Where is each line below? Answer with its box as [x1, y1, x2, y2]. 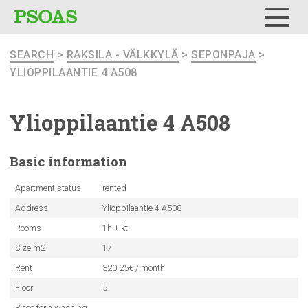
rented [102, 183, 126, 193]
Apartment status [14, 183, 81, 193]
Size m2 [14, 243, 45, 253]
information [48, 153, 127, 170]
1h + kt [102, 223, 128, 233]
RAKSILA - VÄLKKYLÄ [66, 48, 179, 61]
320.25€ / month [102, 263, 165, 273]
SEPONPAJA [191, 48, 256, 61]
